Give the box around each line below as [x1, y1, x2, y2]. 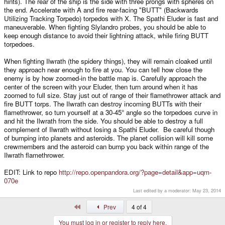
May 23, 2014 [192, 186, 221, 194]
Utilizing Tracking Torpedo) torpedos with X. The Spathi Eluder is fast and [4, 13, 218, 23]
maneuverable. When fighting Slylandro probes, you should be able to [4, 22, 206, 32]
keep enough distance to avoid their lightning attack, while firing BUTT [4, 30, 208, 40]
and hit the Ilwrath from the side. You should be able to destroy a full [4, 116, 203, 126]
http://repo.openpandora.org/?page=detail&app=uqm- [59, 167, 211, 177]
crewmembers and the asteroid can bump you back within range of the [4, 141, 209, 151]
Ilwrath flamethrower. [4, 150, 65, 160]
